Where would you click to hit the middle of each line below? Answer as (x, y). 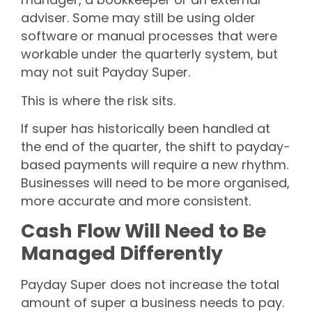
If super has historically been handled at (146, 128)
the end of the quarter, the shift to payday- (156, 146)
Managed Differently (122, 253)
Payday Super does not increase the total (150, 285)
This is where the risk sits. (98, 100)
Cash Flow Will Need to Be (143, 231)
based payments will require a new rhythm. (155, 164)
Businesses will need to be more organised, (155, 182)
